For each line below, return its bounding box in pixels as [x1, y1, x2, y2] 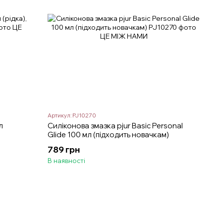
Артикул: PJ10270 [48, 112, 97, 119]
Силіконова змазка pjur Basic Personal [48, 121, 183, 131]
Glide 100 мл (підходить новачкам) [48, 130, 169, 140]
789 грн [48, 144, 80, 155]
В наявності [48, 157, 86, 165]
